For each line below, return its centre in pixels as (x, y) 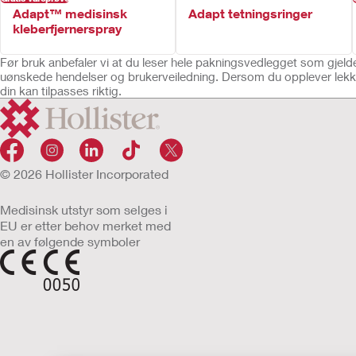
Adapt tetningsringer (251, 13)
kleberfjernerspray (67, 28)
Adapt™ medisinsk (70, 13)
